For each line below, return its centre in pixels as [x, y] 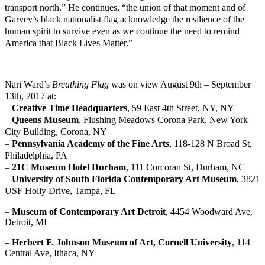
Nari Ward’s [28, 85]
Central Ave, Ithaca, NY [50, 253]
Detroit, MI [26, 222]
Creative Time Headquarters [70, 108]
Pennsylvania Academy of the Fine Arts [91, 144]
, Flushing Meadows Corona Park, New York [163, 120]
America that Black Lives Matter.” [69, 43]
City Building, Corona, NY [56, 132]
